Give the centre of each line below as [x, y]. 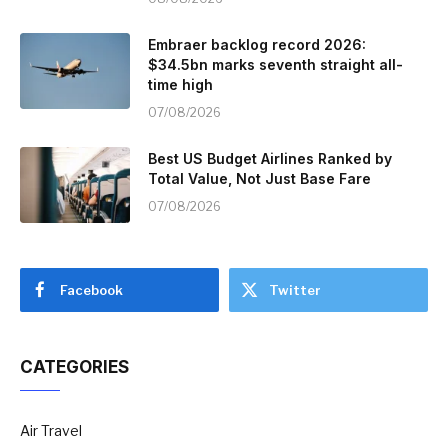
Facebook [91, 289]
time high [180, 84]
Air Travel [51, 430]
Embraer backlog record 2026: [257, 44]
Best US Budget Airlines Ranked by [270, 158]
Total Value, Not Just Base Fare [259, 178]
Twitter [295, 289]
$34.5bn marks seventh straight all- [275, 64]
